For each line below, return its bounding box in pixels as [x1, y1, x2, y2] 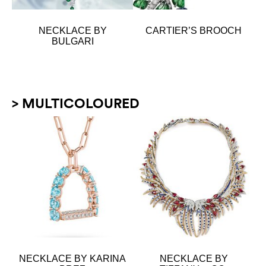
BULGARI [51, 36, 94, 46]
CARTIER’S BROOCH [145, 25, 242, 36]
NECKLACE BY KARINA [19, 253, 126, 264]
